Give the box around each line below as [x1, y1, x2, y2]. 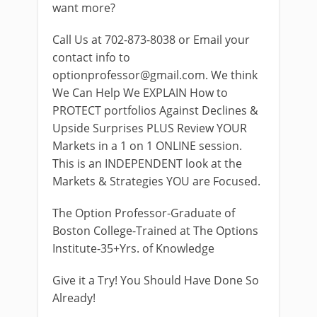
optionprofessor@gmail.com [52, 67, 205, 83]
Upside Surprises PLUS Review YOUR [52, 120, 247, 136]
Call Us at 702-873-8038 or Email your [52, 32, 250, 47]
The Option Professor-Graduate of [52, 205, 235, 221]
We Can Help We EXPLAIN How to [52, 85, 228, 100]
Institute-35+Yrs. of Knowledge [52, 241, 214, 256]
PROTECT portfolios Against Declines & [52, 103, 258, 118]
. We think [205, 67, 258, 83]
